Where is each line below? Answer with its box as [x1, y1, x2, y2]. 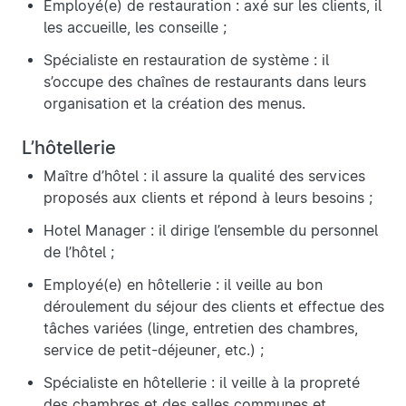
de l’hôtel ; [43, 244, 114, 262]
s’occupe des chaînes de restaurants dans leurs [43, 73, 366, 92]
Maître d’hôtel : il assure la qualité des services [43, 168, 365, 186]
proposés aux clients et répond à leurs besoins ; [43, 189, 377, 208]
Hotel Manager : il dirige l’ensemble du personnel [43, 222, 378, 240]
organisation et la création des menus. [43, 95, 310, 113]
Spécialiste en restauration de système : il [43, 52, 329, 70]
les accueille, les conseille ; [43, 19, 227, 37]
